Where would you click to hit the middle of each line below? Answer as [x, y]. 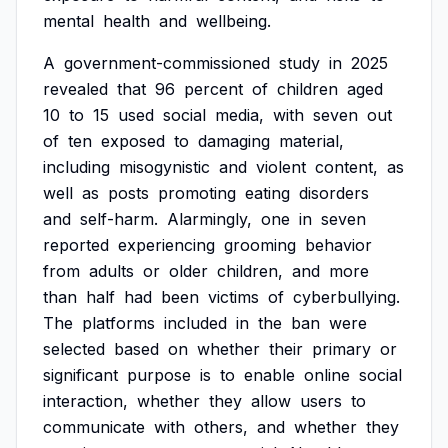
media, [239, 115]
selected [74, 349]
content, [346, 167]
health [126, 21]
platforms [118, 323]
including [76, 167]
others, [221, 427]
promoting [197, 193]
